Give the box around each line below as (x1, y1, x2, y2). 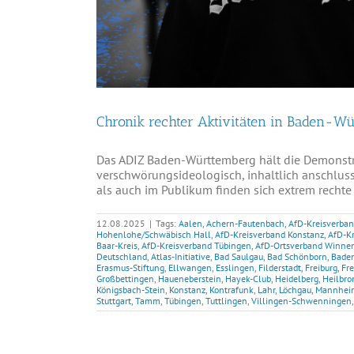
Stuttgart (96, 295, 131, 307)
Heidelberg (275, 273, 318, 285)
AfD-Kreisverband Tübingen (141, 239, 251, 252)
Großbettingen (96, 273, 154, 285)
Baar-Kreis (96, 239, 137, 252)
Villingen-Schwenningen (251, 295, 352, 307)
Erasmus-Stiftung (96, 262, 164, 274)
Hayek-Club (225, 273, 271, 285)
